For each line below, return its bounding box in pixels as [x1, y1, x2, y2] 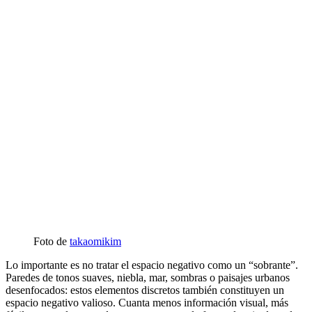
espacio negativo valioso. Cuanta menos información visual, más [6, 297, 288, 309]
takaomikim [70, 235, 121, 248]
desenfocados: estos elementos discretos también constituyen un [6, 284, 284, 297]
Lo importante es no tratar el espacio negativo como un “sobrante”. [6, 259, 298, 272]
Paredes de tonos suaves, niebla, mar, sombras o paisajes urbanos [6, 272, 290, 284]
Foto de [33, 235, 70, 248]
